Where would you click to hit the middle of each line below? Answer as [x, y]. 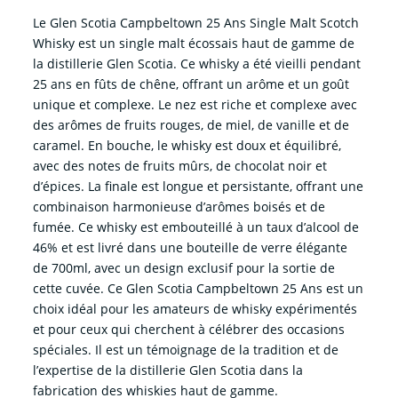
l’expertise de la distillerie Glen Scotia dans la [167, 370]
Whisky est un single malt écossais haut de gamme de [193, 43]
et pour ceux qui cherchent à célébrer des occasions [188, 329]
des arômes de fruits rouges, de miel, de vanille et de [191, 124]
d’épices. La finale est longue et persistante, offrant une [198, 186]
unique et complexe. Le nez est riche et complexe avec [195, 104]
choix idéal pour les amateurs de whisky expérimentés [195, 308]
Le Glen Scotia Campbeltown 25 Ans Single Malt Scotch [195, 22]
